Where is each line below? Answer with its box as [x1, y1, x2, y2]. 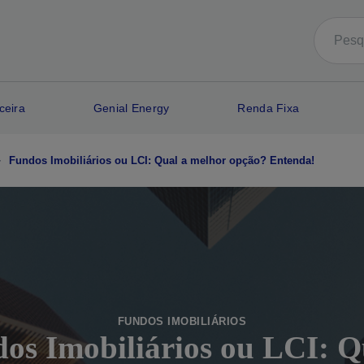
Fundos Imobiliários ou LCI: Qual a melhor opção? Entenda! [9, 154, 315, 167]
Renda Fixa [237, 102, 300, 115]
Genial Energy [93, 102, 170, 115]
